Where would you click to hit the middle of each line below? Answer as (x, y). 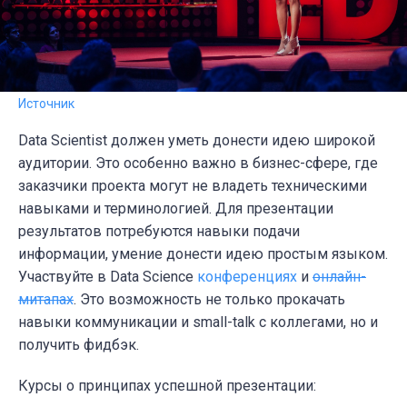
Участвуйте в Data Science (108, 277)
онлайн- (339, 277)
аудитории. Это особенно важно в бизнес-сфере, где (198, 164)
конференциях (247, 277)
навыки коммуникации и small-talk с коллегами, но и (198, 323)
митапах (46, 300)
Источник (46, 104)
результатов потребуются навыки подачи (159, 232)
